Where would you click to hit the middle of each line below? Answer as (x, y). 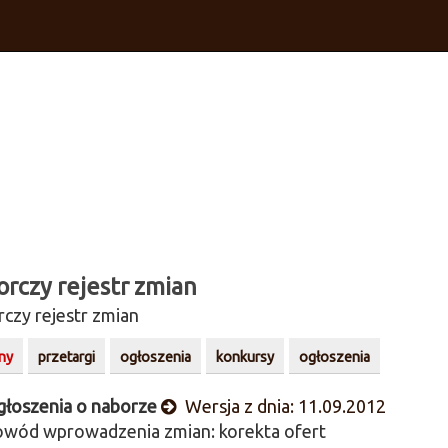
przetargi (66, 357)
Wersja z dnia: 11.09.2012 (283, 406)
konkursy (244, 357)
